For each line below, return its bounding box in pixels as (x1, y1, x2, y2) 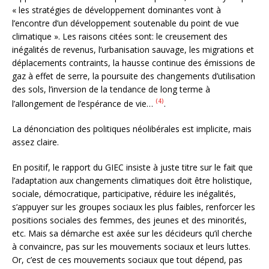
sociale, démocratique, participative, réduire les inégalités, (12, 188, 236, 200)
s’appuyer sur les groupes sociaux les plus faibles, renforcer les (12, 201, 255, 213)
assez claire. (12, 136, 59, 148)
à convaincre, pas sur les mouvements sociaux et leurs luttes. (12, 241, 250, 253)
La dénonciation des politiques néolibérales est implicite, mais (12, 123, 252, 135)
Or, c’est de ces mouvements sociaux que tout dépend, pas (12, 254, 243, 266)
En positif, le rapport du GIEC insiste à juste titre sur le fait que (12, 162, 253, 174)
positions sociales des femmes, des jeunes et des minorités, (12, 214, 247, 226)
